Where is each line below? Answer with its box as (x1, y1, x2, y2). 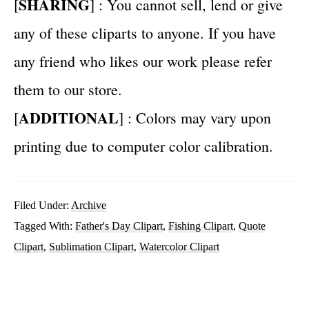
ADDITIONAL (19, 106, 119, 129)
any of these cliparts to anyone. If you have (14, 23, 276, 43)
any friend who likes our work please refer (14, 51, 272, 71)
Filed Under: (14, 199, 71, 211)
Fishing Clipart (168, 220, 233, 232)
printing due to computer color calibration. (14, 136, 273, 156)
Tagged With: (14, 220, 75, 232)
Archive (71, 199, 106, 211)
